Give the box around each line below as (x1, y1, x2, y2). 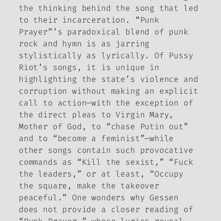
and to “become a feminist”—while (19, 133, 174, 144)
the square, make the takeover (19, 181, 159, 191)
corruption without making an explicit (19, 86, 198, 97)
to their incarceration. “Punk (19, 15, 159, 26)
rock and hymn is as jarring (19, 38, 150, 49)
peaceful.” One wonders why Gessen (19, 192, 179, 203)
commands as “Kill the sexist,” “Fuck (19, 157, 193, 168)
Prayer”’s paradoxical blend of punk (19, 27, 188, 37)
